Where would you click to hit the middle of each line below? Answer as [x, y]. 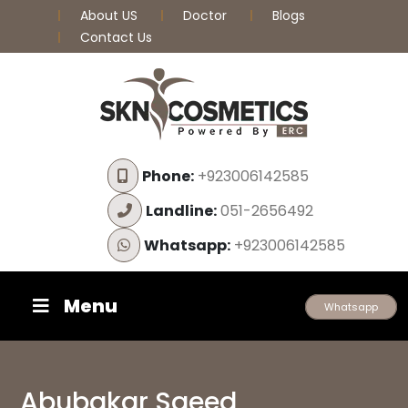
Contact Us [116, 37]
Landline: [181, 211]
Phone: [168, 176]
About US [111, 15]
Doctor [207, 15]
